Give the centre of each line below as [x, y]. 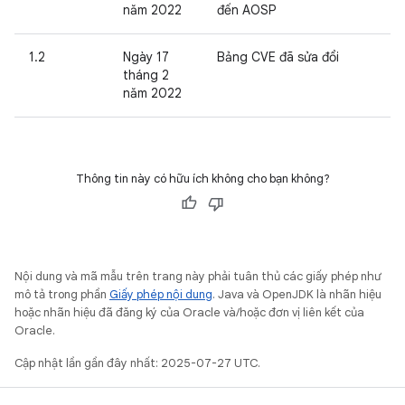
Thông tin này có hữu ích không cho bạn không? [202, 179]
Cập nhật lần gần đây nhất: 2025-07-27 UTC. [137, 363]
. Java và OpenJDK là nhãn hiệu [297, 294]
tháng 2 [146, 75]
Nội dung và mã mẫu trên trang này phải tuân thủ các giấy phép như [198, 276]
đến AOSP [246, 10]
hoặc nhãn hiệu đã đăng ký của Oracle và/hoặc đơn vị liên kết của [189, 312]
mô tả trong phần [62, 294]
